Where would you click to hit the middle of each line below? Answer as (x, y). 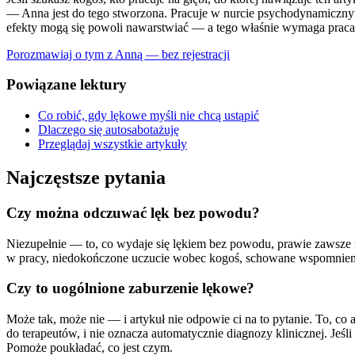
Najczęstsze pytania (86, 177)
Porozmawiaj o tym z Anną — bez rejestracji (118, 54)
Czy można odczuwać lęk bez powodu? (133, 212)
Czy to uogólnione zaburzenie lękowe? (130, 288)
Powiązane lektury (67, 85)
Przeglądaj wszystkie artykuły (113, 144)
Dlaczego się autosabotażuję (109, 130)
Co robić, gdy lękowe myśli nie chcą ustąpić (149, 116)
